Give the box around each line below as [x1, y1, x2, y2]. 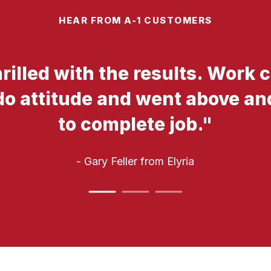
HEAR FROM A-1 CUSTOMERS [59, 14, 212, 26]
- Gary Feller [76, 154, 138, 168]
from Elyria [140, 154, 195, 168]
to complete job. [58, 113, 203, 135]
